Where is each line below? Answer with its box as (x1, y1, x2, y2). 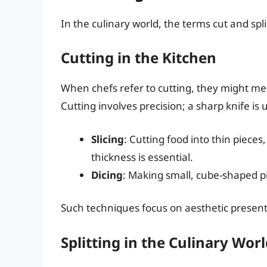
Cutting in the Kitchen (61, 48, 216, 68)
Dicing (91, 167, 123, 182)
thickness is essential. (91, 150, 193, 164)
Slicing (91, 132, 124, 146)
